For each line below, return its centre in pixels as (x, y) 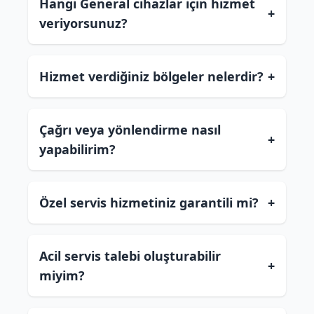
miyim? (62, 275)
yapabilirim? (77, 149)
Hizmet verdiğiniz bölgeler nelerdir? (151, 76)
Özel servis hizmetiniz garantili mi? (149, 203)
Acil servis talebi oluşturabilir (130, 256)
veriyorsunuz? (83, 23)
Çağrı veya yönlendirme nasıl (130, 130)
